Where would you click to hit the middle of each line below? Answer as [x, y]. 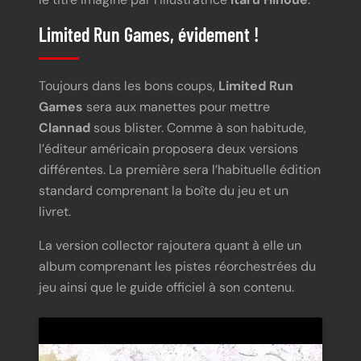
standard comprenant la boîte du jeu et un [164, 191]
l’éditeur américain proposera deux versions [168, 149]
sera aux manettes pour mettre [176, 107]
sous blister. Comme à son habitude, [198, 128]
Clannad [64, 128]
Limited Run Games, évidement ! [149, 34]
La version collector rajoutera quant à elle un [170, 246]
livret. [55, 212]
